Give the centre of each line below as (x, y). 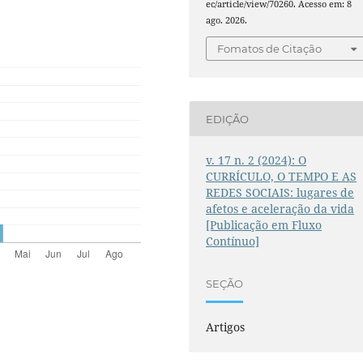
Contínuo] (233, 241)
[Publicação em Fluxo (264, 225)
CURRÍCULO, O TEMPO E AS (282, 177)
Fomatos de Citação (270, 49)
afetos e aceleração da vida (280, 209)
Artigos (226, 327)
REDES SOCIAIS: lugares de (280, 193)
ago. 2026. (227, 20)
